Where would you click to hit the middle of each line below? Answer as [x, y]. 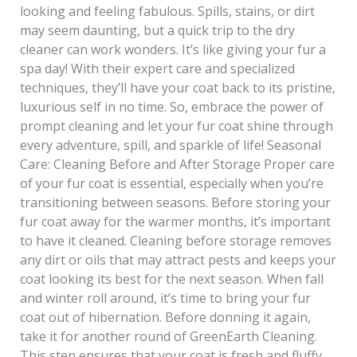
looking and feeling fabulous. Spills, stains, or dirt [167, 11]
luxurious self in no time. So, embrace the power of [171, 107]
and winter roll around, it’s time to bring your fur [165, 298]
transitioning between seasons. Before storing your [175, 202]
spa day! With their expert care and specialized [157, 69]
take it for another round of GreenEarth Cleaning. [168, 336]
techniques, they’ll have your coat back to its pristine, [177, 88]
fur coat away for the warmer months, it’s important [175, 222]
